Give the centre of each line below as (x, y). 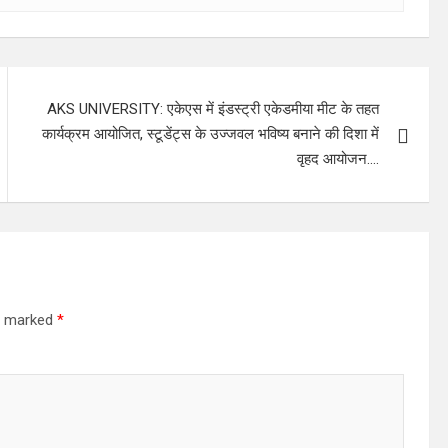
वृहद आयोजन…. (338, 158)
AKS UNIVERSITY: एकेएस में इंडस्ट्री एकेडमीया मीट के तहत (213, 108)
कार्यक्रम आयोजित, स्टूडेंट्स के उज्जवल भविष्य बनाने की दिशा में (211, 133)
